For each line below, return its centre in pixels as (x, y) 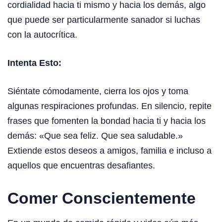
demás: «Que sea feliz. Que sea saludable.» (95, 136)
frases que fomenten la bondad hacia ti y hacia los (107, 121)
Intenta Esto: (34, 63)
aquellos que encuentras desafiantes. (81, 166)
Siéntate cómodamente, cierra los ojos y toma (98, 91)
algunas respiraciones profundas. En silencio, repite (110, 106)
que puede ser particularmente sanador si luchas (104, 20)
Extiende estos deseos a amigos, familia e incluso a (110, 151)
